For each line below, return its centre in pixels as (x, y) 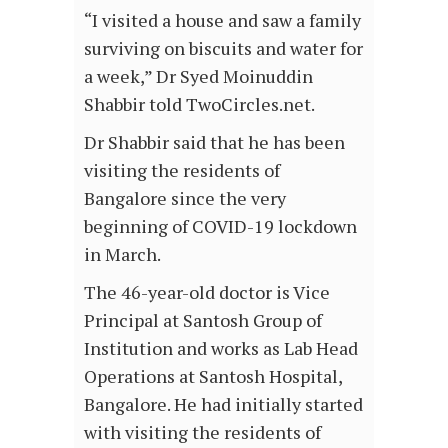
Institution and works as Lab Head (221, 347)
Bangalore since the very (185, 197)
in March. (122, 253)
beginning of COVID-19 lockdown (220, 225)
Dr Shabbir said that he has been (214, 141)
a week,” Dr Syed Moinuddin (198, 75)
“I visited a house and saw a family (222, 19)
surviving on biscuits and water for (223, 47)
